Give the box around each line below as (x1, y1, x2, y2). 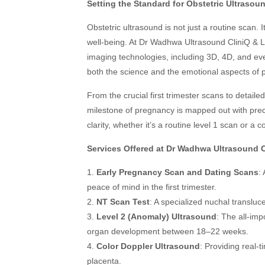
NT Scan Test (96, 197, 150, 206)
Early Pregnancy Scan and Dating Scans (96, 167, 258, 177)
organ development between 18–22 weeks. (87, 227, 248, 236)
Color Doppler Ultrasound (96, 241, 200, 251)
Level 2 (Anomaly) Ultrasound (96, 212, 216, 221)
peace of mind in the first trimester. (87, 182, 216, 192)
